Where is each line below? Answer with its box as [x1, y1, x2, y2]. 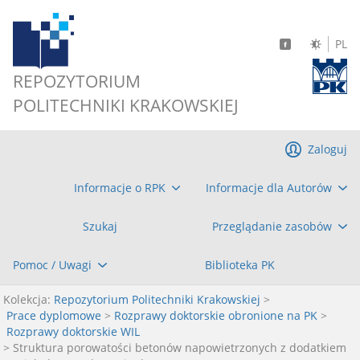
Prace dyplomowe [6, 308, 101, 323]
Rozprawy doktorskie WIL [6, 324, 140, 339]
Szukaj [82, 219, 117, 234]
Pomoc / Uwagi [13, 257, 92, 272]
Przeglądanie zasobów [212, 219, 333, 234]
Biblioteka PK [204, 257, 275, 272]
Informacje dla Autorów [206, 180, 333, 195]
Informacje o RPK [73, 180, 166, 195]
